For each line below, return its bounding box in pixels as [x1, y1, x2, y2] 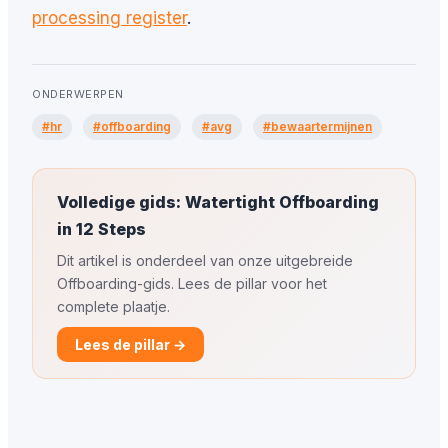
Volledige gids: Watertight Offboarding [57, 192, 379, 212]
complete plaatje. [57, 298, 170, 315]
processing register [32, 8, 187, 28]
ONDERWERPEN [32, 87, 124, 101]
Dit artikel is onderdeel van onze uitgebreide [57, 252, 353, 269]
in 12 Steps [57, 219, 146, 239]
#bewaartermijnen [263, 119, 372, 134]
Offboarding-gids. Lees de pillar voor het [57, 275, 327, 292]
